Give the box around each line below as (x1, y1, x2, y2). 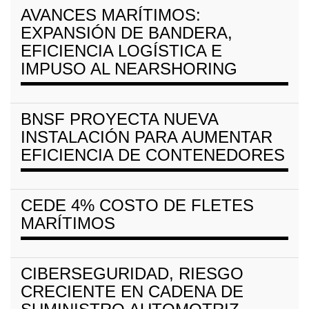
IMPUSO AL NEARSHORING (21, 59, 237, 78)
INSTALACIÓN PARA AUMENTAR (21, 127, 272, 146)
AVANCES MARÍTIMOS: (21, 5, 201, 24)
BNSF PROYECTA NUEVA (21, 109, 218, 128)
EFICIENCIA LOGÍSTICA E (21, 41, 222, 60)
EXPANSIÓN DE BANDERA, (21, 23, 232, 42)
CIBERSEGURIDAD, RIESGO (21, 263, 243, 283)
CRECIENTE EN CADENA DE (21, 281, 243, 301)
